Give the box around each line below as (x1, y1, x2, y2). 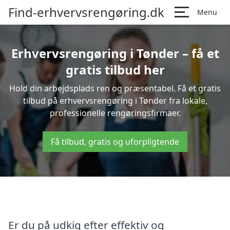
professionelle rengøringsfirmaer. (49, 107, 181, 119)
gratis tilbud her (65, 61, 165, 78)
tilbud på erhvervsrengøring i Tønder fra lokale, (23, 95, 207, 106)
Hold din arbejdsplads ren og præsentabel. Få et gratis (9, 83, 221, 94)
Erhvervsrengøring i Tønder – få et (11, 45, 219, 62)
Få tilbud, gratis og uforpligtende (51, 136, 179, 147)
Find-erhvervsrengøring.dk (8, 4, 164, 21)
